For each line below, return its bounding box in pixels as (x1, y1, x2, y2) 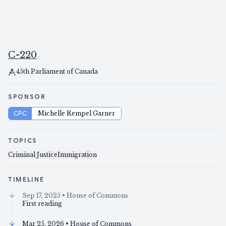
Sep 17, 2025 (22, 192, 61, 200)
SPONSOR (8, 93, 46, 101)
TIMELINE (8, 176, 44, 184)
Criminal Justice (8, 151, 58, 159)
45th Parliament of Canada (16, 68, 98, 76)
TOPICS (8, 137, 38, 145)
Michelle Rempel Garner (38, 109, 115, 118)
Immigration (58, 151, 97, 159)
